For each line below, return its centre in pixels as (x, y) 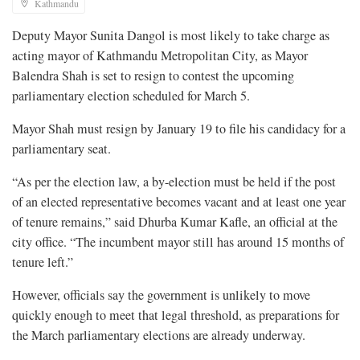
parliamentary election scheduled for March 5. (131, 95)
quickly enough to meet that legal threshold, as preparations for (176, 315)
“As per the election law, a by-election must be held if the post (174, 181)
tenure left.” (43, 262)
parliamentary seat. (61, 148)
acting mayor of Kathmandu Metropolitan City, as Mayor (160, 55)
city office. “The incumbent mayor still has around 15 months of (178, 241)
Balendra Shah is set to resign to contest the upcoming (153, 75)
